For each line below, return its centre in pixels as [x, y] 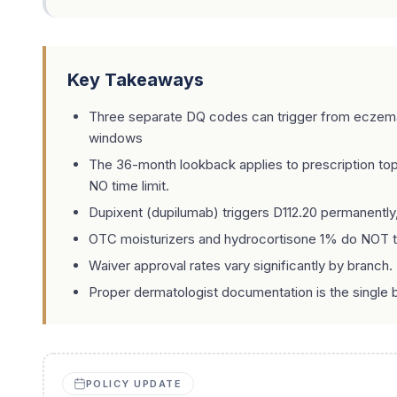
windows [116, 138]
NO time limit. [129, 186]
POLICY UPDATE [134, 383]
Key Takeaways [136, 80]
